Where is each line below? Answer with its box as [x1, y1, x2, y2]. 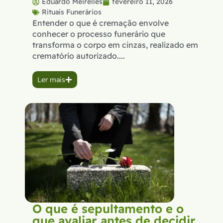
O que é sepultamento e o [32, 201, 184, 217]
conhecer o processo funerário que [32, 29, 165, 39]
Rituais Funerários [42, 7, 102, 17]
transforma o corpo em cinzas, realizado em [32, 40, 198, 50]
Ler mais [37, 75, 65, 85]
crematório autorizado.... [32, 51, 125, 61]
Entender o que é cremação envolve [32, 18, 169, 28]
